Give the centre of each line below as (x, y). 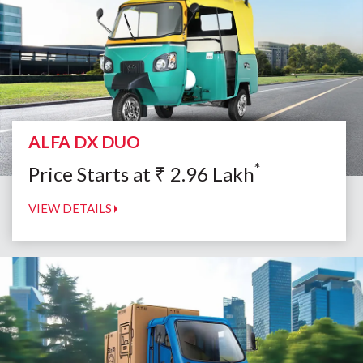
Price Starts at (92, 174)
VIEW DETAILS (71, 209)
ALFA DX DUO (84, 142)
